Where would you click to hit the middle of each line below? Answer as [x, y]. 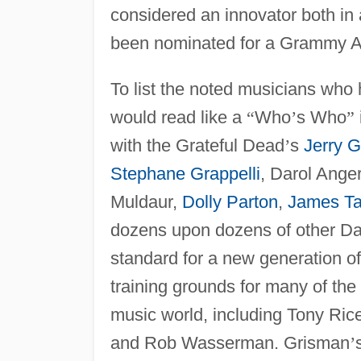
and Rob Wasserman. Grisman [230, 342]
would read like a [178, 117]
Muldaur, [146, 201]
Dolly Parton [230, 201]
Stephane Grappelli [185, 173]
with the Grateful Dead [197, 145]
